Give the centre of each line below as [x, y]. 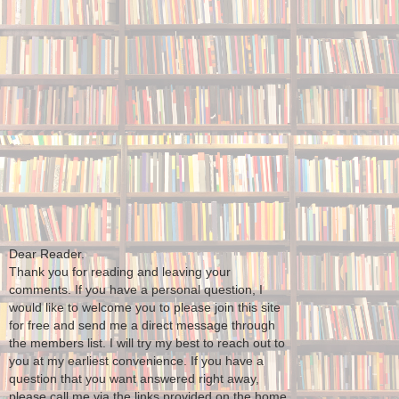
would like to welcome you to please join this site [145, 308]
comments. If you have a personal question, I [136, 290]
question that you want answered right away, [134, 379]
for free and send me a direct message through [142, 326]
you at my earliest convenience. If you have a [136, 361]
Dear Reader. [47, 254]
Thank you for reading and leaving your [120, 272]
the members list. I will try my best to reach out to [147, 343]
